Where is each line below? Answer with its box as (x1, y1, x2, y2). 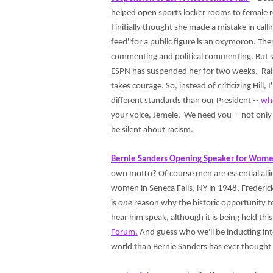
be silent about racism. (111, 126, 197, 135)
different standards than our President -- (111, 96, 261, 105)
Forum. (111, 228, 138, 237)
